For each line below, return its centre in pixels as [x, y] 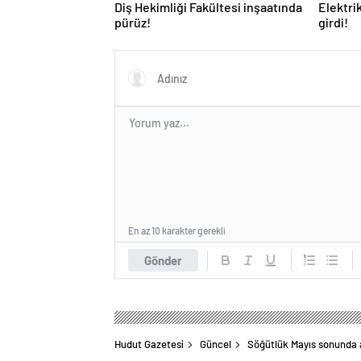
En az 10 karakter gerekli [177, 230]
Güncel [216, 344]
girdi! [334, 22]
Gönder [163, 260]
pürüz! [133, 22]
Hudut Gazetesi [149, 344]
